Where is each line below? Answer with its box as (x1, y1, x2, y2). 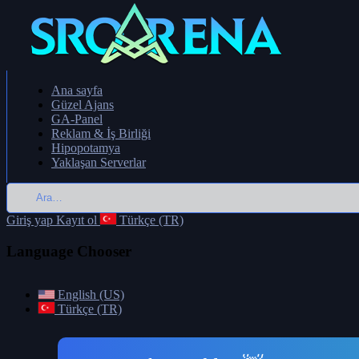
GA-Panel (51, 112, 103, 126)
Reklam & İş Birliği (51, 127, 151, 140)
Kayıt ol (56, 213, 97, 227)
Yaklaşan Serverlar (51, 155, 146, 169)
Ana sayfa (51, 83, 103, 97)
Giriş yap (6, 213, 53, 227)
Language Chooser (6, 242, 131, 260)
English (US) (54, 288, 124, 302)
